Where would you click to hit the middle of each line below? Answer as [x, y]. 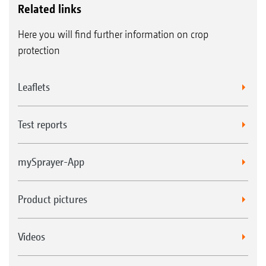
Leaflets [34, 87]
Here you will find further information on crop [113, 34]
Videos [31, 236]
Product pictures [53, 199]
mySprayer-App [51, 161]
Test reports [42, 124]
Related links [50, 9]
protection [39, 50]
